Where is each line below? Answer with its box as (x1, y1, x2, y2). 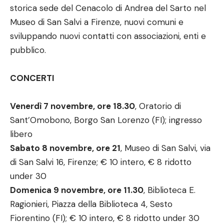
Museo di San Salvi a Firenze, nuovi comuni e (10, 16, 183, 27)
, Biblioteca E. (143, 184, 195, 195)
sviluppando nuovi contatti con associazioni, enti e (10, 30, 206, 41)
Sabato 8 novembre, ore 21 (10, 142, 120, 153)
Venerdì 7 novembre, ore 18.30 (10, 100, 135, 111)
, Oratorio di (135, 100, 181, 111)
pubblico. (10, 44, 46, 55)
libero (10, 128, 32, 139)
